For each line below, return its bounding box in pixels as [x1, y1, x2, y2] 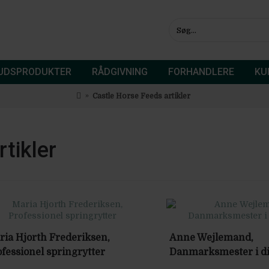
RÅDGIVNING [91, 66, 148, 77]
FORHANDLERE [168, 66, 234, 77]
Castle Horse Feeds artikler [92, 91, 190, 100]
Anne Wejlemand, [169, 232, 254, 243]
